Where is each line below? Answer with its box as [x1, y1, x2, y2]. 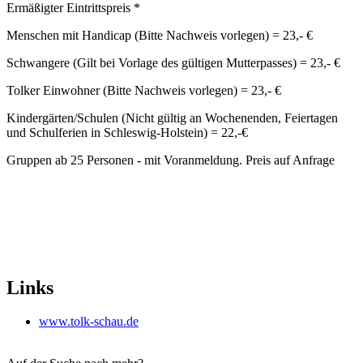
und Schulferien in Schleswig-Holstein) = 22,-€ [6, 125, 248, 139]
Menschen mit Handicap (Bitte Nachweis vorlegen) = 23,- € [6, 28, 313, 42]
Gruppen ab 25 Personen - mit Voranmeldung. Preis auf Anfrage [6, 152, 335, 167]
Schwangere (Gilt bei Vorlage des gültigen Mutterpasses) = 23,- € [6, 55, 344, 70]
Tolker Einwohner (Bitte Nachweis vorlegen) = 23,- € [6, 83, 281, 97]
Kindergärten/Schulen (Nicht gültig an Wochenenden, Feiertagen [6, 110, 338, 125]
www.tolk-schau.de [39, 314, 139, 329]
